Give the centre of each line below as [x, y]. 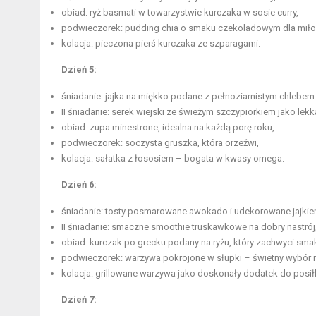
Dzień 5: [79, 69]
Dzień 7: [79, 299]
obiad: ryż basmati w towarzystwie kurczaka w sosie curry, [180, 12]
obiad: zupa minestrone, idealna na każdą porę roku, [168, 127]
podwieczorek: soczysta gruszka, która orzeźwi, [160, 142]
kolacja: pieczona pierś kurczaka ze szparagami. [161, 43]
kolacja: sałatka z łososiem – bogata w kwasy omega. [173, 158]
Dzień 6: [79, 184]
